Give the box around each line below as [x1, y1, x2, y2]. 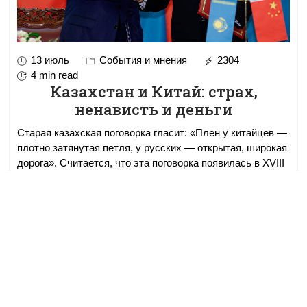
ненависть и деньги [75, 99, 232, 120]
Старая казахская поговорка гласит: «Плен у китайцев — [17, 127, 287, 139]
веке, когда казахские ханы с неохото [17, 172, 194, 184]
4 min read [31, 69, 78, 82]
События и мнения [97, 54, 187, 66]
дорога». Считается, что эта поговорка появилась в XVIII [17, 157, 284, 169]
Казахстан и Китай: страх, [49, 82, 258, 102]
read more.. [205, 172, 256, 184]
